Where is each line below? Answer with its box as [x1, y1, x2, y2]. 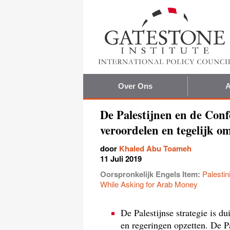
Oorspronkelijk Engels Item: [100, 168, 202, 180]
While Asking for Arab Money [100, 178, 198, 189]
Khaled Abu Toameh [119, 142, 191, 154]
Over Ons [118, 81, 153, 90]
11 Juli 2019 [100, 152, 142, 164]
